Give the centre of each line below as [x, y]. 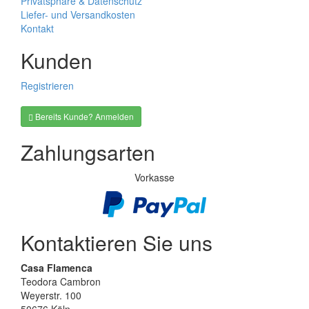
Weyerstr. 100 [51, 295]
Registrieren [47, 86]
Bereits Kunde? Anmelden [83, 116]
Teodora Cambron [61, 281]
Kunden [57, 60]
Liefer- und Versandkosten [78, 14]
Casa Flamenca [57, 268]
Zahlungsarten [88, 152]
